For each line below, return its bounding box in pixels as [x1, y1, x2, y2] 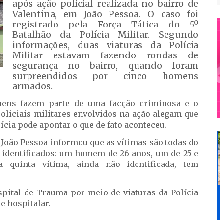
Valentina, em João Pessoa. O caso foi [12, 8, 199, 20]
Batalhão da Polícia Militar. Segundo [12, 29, 199, 40]
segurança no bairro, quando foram [12, 60, 199, 71]
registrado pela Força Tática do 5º [12, 19, 199, 30]
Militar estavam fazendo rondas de [12, 50, 199, 61]
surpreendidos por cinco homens [12, 70, 199, 82]
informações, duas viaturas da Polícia [12, 39, 199, 51]
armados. [12, 81, 53, 92]
